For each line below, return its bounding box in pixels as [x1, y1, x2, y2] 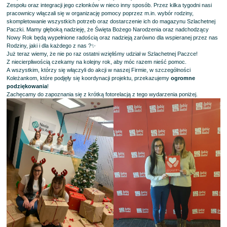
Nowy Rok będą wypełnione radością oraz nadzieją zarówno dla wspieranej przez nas [7, 34, 218, 41]
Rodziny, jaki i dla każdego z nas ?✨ [7, 42, 96, 49]
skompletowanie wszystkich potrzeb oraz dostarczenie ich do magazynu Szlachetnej [7, 18, 216, 24]
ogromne [171, 74, 196, 81]
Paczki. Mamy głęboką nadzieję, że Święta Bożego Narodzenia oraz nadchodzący [7, 26, 209, 32]
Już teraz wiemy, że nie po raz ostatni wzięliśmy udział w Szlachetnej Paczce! [7, 50, 198, 57]
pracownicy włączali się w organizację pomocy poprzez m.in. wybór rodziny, [7, 10, 194, 16]
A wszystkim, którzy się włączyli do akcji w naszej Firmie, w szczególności [7, 66, 191, 73]
